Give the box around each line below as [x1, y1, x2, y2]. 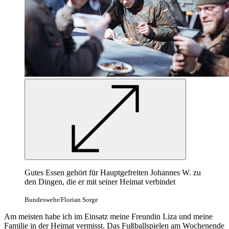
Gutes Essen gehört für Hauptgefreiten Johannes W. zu [25, 168, 201, 177]
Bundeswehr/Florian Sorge [25, 195, 98, 203]
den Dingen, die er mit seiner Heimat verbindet [25, 177, 175, 186]
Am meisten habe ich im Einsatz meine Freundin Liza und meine [4, 212, 213, 221]
